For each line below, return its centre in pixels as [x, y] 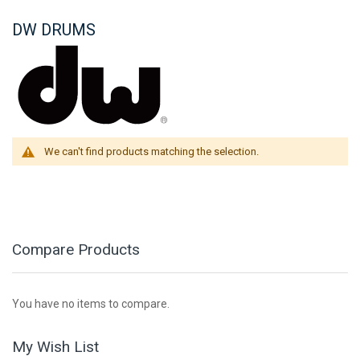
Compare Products [76, 250]
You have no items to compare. [91, 304]
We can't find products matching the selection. [151, 152]
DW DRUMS [54, 30]
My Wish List [55, 347]
